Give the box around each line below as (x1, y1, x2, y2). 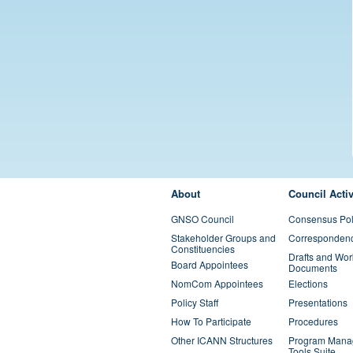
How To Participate (171, 314, 251, 328)
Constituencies (171, 242, 235, 255)
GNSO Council (171, 212, 234, 225)
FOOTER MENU (162, 176, 244, 191)
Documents (288, 261, 337, 274)
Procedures (288, 314, 338, 328)
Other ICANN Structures (171, 333, 273, 347)
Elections (288, 277, 328, 290)
